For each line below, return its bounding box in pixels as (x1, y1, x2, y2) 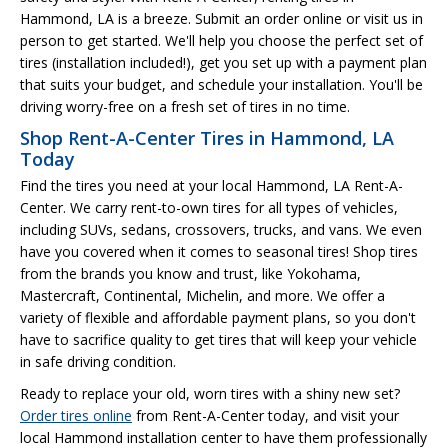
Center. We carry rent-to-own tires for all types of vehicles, (20, 197, 398, 217)
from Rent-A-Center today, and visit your (132, 405, 399, 425)
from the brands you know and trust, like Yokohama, (20, 263, 361, 283)
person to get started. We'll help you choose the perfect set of (20, 30, 423, 50)
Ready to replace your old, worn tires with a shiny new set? (20, 383, 400, 403)
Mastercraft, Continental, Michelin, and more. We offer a (20, 285, 385, 305)
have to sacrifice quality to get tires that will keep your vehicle (20, 329, 417, 349)
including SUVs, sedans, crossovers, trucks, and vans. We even (20, 219, 422, 239)
